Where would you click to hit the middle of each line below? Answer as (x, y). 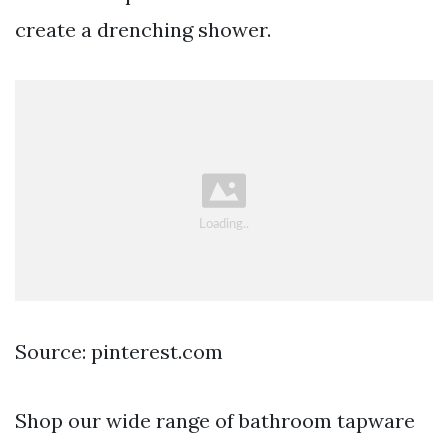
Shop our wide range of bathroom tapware (215, 420)
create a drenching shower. (143, 30)
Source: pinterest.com (119, 351)
